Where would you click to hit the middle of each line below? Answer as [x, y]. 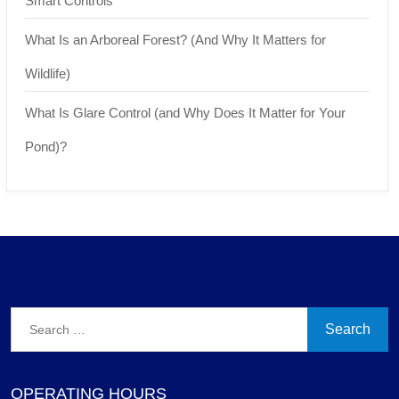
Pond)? [46, 146]
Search [33, 317]
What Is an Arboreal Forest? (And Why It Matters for [175, 39]
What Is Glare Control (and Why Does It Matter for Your [185, 112]
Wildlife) [48, 73]
